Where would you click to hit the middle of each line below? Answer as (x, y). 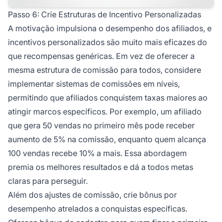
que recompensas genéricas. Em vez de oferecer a (101, 56)
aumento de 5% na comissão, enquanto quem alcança (107, 139)
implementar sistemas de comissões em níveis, (94, 84)
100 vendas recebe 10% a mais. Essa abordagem (97, 153)
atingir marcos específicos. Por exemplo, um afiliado (105, 112)
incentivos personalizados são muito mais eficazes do (108, 42)
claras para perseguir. (48, 181)
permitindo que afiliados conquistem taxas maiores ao (108, 98)
